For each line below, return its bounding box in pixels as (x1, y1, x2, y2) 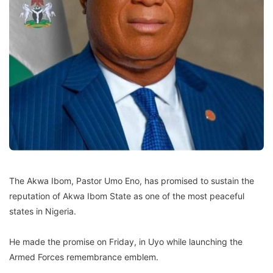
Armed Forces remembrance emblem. (9, 251, 158, 262)
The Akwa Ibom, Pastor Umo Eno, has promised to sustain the (9, 175, 254, 186)
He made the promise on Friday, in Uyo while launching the (9, 236, 243, 247)
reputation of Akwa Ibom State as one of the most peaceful (9, 190, 244, 201)
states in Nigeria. (9, 205, 76, 216)
